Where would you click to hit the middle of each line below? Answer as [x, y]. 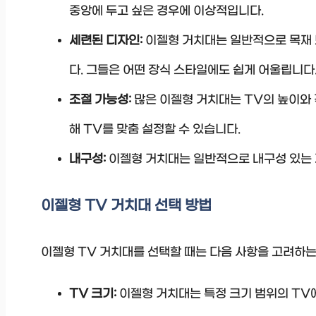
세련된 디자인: [106, 41]
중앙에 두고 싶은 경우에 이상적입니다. [166, 11]
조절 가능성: [100, 100]
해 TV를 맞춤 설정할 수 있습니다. [155, 129]
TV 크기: [93, 294]
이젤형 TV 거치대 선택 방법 [126, 206]
